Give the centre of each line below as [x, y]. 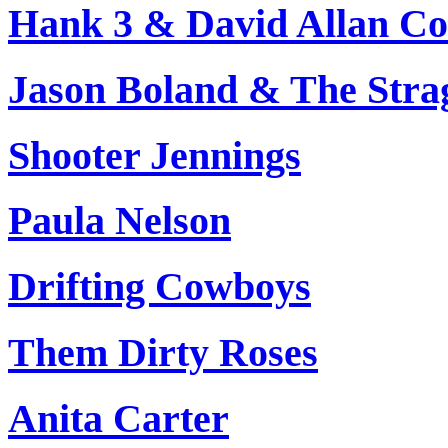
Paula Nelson [119, 221]
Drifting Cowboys [159, 287]
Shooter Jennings [154, 155]
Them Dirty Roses [163, 352]
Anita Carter [118, 418]
